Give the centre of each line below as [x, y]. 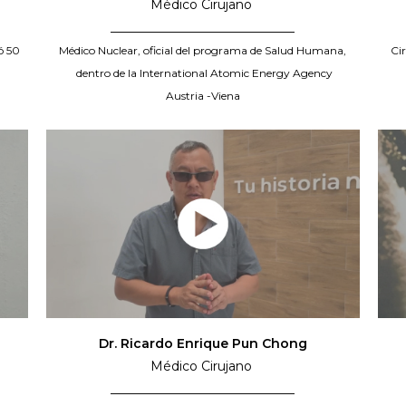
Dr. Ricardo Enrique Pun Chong [203, 343]
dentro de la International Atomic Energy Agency [203, 73]
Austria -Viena [203, 96]
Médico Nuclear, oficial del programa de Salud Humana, [203, 51]
